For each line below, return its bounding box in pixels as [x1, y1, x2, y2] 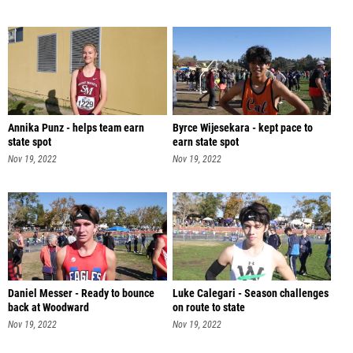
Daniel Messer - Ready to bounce [8, 287, 154, 301]
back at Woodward [8, 301, 89, 315]
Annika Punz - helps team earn [8, 121, 144, 135]
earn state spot [172, 135, 239, 149]
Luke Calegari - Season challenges [172, 287, 329, 301]
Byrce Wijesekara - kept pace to [172, 121, 313, 135]
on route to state [172, 301, 245, 315]
